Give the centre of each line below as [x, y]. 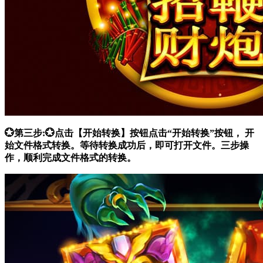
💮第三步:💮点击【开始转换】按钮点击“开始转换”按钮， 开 [129, 133]
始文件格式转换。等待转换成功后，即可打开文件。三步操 [127, 146]
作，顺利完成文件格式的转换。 [70, 158]
